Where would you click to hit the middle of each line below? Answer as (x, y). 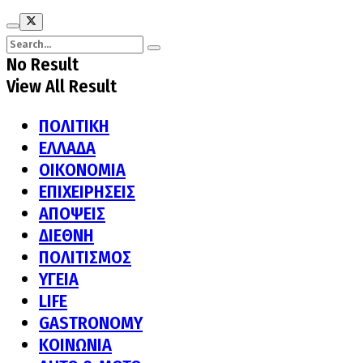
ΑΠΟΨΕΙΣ (72, 214)
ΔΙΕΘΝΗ (66, 236)
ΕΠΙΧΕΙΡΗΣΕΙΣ (87, 192)
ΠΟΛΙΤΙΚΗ (74, 126)
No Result (43, 65)
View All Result (62, 87)
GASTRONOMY (91, 323)
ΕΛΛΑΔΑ (67, 148)
